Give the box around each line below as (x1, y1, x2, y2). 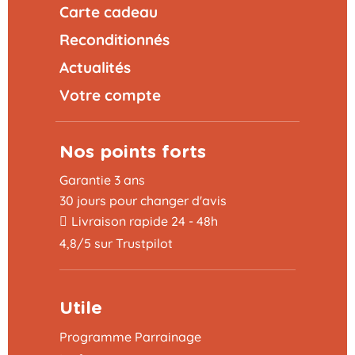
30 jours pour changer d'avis (59, 192, 227, 208)
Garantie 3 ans (59, 171, 145, 188)
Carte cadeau (59, 2, 158, 21)
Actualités (59, 57, 131, 77)
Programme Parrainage (59, 328, 201, 345)
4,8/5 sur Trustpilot (59, 235, 173, 251)
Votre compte (59, 85, 161, 105)
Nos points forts (59, 143, 206, 161)
